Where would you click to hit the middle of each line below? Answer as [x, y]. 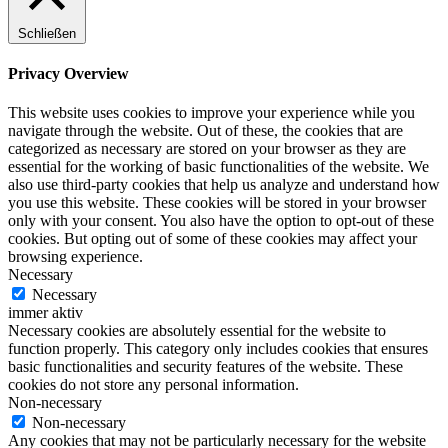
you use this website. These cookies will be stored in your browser [217, 203]
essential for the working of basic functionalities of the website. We [218, 167]
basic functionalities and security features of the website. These [205, 367]
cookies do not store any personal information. [153, 385]
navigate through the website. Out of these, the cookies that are [205, 131]
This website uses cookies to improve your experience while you [211, 113]
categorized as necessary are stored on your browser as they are [207, 149]
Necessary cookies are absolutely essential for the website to [197, 331]
